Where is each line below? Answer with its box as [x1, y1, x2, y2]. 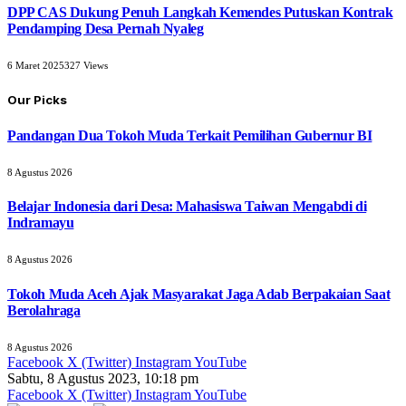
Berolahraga [7, 302, 81, 318]
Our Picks [7, 92, 67, 108]
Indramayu [7, 215, 74, 231]
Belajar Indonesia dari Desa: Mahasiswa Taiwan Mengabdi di [7, 198, 367, 215]
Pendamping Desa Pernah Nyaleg [7, 20, 204, 36]
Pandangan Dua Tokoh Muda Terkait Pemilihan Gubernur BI [7, 127, 372, 143]
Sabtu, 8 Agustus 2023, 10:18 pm [7, 370, 198, 386]
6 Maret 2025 [7, 60, 64, 72]
